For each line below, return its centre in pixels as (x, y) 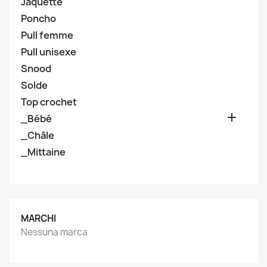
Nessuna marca (54, 232)
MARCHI (38, 218)
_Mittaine (43, 152)
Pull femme (47, 35)
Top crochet (49, 102)
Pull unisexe (49, 52)
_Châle (38, 135)
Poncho (38, 18)
